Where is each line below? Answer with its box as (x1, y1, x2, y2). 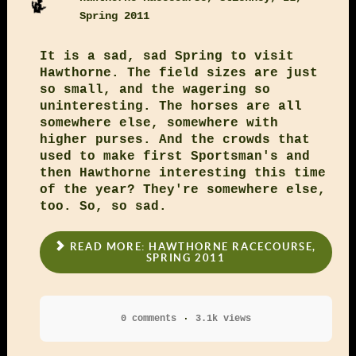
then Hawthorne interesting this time (39, 165, 326, 180)
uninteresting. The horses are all (39, 99, 302, 114)
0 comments (120, 313, 176, 325)
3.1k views (195, 313, 251, 325)
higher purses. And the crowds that (39, 132, 310, 147)
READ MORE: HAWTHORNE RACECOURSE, (66, 240, 317, 253)
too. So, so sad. (39, 199, 167, 214)
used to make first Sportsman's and (39, 149, 310, 164)
